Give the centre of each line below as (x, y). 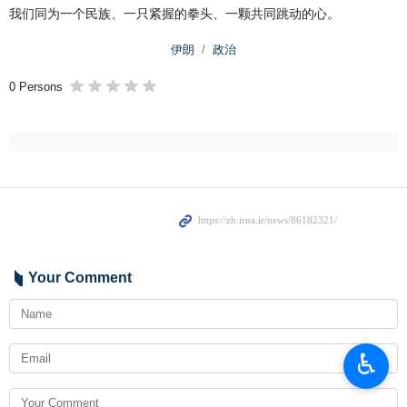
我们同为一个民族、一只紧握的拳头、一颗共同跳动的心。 (174, 14)
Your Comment (80, 278)
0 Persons (36, 87)
